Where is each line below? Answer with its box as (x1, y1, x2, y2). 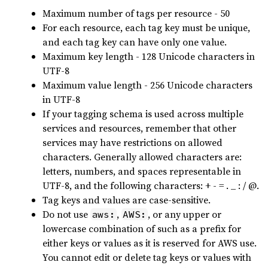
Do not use (42, 208, 90, 221)
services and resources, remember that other (42, 121, 236, 135)
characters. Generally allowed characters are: (42, 150, 242, 163)
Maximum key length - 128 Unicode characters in (42, 50, 255, 63)
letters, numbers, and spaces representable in (42, 165, 241, 178)
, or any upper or (148, 208, 221, 221)
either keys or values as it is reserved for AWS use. (42, 236, 257, 249)
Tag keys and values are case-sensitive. (42, 193, 211, 206)
